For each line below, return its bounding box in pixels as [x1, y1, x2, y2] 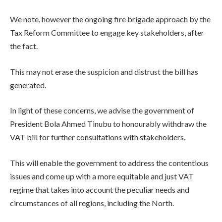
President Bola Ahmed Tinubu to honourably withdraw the [10, 119, 207, 129]
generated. [10, 80, 46, 90]
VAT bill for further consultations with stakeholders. [10, 132, 185, 142]
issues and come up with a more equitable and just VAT [10, 171, 194, 181]
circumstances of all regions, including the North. [10, 198, 174, 208]
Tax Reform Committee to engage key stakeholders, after [10, 27, 204, 37]
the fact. [10, 41, 38, 51]
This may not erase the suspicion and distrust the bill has [10, 66, 198, 76]
